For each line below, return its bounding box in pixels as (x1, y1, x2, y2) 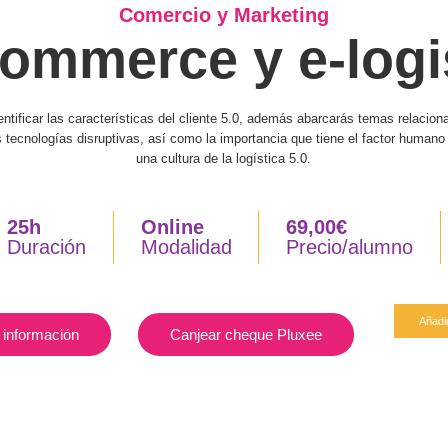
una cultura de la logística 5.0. (136, 151, 312, 167)
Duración (6, 236, 86, 259)
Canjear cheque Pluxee (169, 325, 322, 343)
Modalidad (140, 236, 232, 259)
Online (140, 216, 204, 239)
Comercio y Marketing (119, 3, 329, 26)
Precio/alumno (286, 236, 414, 259)
